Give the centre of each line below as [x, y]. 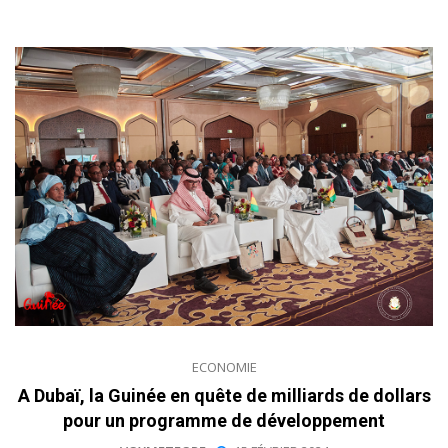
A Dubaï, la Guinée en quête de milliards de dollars [224, 395]
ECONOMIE [224, 366]
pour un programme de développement [224, 420]
